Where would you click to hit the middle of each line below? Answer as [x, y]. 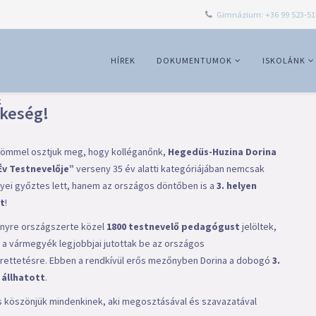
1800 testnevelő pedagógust [173, 226]
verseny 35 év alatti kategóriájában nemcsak [169, 169]
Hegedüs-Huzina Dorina [222, 152]
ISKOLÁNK [284, 60]
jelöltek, [258, 226]
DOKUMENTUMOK [194, 60]
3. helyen [237, 186]
